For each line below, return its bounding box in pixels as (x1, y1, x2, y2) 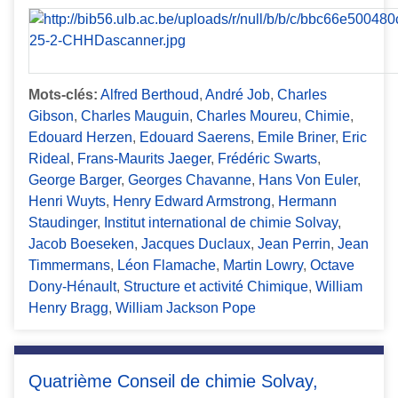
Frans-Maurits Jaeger (77, 151, 211, 167)
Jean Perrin (258, 236, 330, 252)
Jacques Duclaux (141, 236, 251, 252)
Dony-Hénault (28, 279, 116, 295)
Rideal (28, 151, 70, 167)
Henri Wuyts (28, 194, 106, 210)
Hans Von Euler (259, 172, 357, 188)
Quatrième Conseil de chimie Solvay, (28, 371, 318, 392)
